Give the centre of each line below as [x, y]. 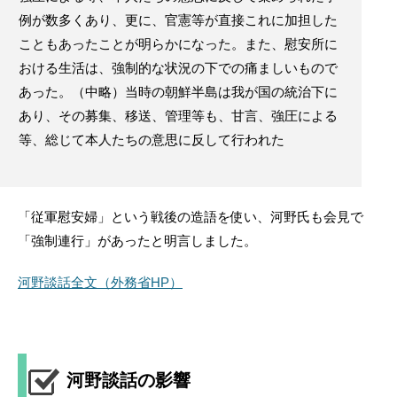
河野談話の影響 [128, 381]
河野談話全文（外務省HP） [100, 283]
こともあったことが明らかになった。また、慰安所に [178, 44]
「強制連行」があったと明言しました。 [137, 241]
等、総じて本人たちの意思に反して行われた [152, 140]
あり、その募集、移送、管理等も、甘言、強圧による [178, 116]
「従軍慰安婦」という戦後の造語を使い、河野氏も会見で [191, 217]
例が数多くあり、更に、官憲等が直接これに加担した [178, 20]
